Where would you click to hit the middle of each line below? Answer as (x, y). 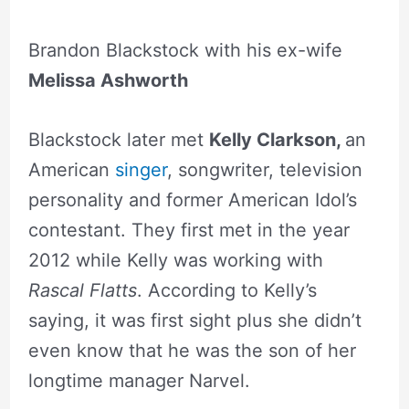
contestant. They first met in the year (189, 231)
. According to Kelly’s (226, 291)
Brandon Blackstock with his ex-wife (185, 51)
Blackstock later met (118, 140)
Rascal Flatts (82, 291)
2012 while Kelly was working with (175, 261)
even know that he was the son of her (192, 351)
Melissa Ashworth (108, 81)
